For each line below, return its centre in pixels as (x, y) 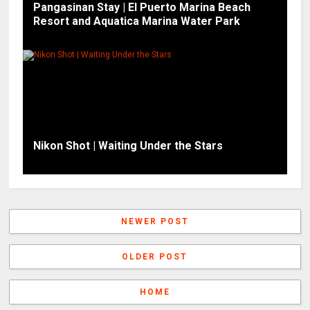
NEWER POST (155, 221)
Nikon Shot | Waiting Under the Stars (128, 145)
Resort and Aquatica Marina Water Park (137, 21)
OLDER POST (155, 256)
